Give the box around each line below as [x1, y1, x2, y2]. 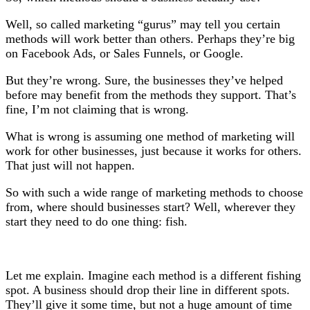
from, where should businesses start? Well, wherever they [6, 200, 295, 214]
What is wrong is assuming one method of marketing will [6, 129, 295, 143]
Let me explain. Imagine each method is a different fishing [6, 268, 301, 282]
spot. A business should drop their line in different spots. [6, 283, 290, 297]
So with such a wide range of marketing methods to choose [6, 185, 303, 199]
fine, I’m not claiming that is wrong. [6, 102, 189, 116]
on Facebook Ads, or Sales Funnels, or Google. [6, 46, 244, 60]
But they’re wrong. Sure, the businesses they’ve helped [6, 73, 283, 87]
